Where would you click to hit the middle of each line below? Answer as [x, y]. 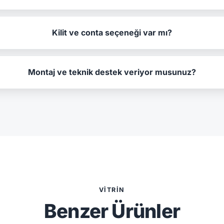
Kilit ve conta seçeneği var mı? [112, 32]
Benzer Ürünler [112, 211]
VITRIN [112, 189]
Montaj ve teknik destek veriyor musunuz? [112, 72]
